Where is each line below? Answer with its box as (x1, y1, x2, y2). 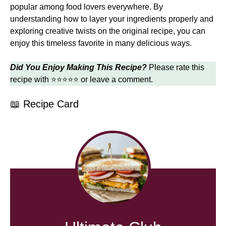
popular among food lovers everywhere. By (10, 2, 163, 11)
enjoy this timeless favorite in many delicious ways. (10, 38, 192, 47)
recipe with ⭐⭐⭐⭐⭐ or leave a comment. (10, 75, 153, 84)
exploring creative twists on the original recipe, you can (10, 26, 205, 35)
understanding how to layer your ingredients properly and (10, 14, 213, 23)
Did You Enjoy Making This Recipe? (10, 63, 147, 72)
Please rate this (147, 63, 204, 72)
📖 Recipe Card (10, 98, 79, 109)
